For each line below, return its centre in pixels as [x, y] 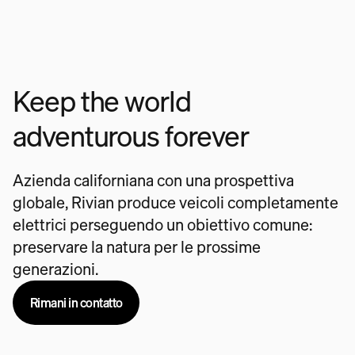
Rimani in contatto [76, 303]
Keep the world [102, 101]
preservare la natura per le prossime [137, 247]
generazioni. [55, 269]
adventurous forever [131, 136]
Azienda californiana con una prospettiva [153, 180]
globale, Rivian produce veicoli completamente [176, 202]
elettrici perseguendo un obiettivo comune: [162, 225]
